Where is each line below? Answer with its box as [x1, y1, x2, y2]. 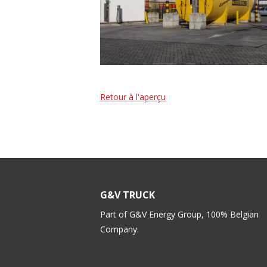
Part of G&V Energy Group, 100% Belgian [100, 209, 259, 221]
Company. [100, 223, 141, 235]
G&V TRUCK [100, 188, 155, 202]
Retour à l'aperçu [100, 91, 166, 103]
